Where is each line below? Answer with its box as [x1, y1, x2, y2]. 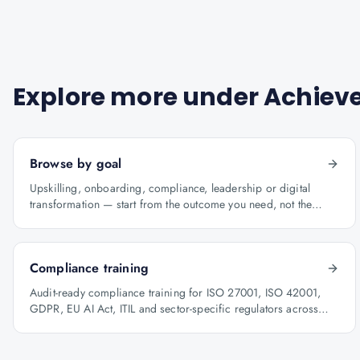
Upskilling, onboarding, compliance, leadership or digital [30, 180, 311, 196]
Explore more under [13, 80, 264, 114]
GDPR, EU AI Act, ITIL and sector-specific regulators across [30, 301, 319, 317]
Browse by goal [30, 154, 122, 173]
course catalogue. [30, 212, 116, 228]
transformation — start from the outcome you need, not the [30, 196, 313, 212]
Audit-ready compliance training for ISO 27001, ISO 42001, [30, 284, 321, 301]
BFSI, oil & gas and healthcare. [30, 317, 178, 333]
